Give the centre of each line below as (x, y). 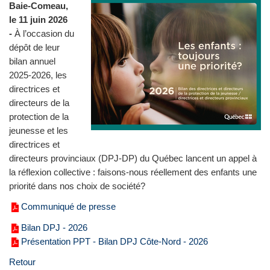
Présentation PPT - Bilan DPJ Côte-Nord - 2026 (115, 241)
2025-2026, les (38, 75)
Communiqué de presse (68, 207)
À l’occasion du (43, 33)
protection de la (39, 116)
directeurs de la (39, 102)
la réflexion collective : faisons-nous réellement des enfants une (133, 172)
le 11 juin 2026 (38, 19)
